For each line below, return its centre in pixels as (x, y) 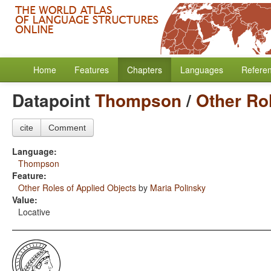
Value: (25, 200)
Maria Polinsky (178, 188)
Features (92, 70)
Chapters (145, 70)
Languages (202, 70)
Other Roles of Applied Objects (77, 188)
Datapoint (54, 100)
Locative (34, 212)
